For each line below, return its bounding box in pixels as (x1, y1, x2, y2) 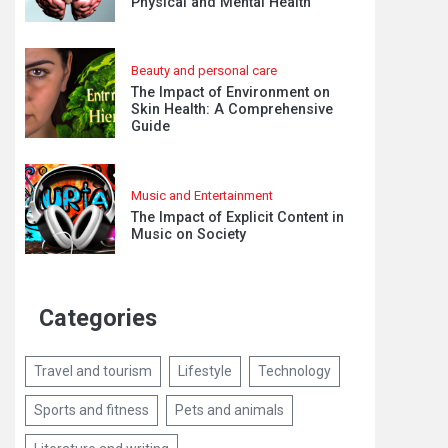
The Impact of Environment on (131, 84, 330, 101)
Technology (258, 363, 331, 379)
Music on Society (131, 225, 246, 243)
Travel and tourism (34, 363, 152, 379)
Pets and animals (175, 402, 284, 418)
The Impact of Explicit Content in (131, 208, 344, 226)
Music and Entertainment (131, 187, 273, 203)
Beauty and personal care (131, 63, 277, 78)
